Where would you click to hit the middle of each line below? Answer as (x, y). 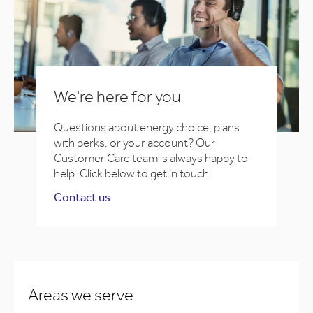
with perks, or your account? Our (134, 143)
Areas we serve (81, 295)
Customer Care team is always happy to (151, 158)
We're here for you (117, 96)
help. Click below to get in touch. (133, 173)
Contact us (82, 197)
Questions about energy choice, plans (147, 127)
